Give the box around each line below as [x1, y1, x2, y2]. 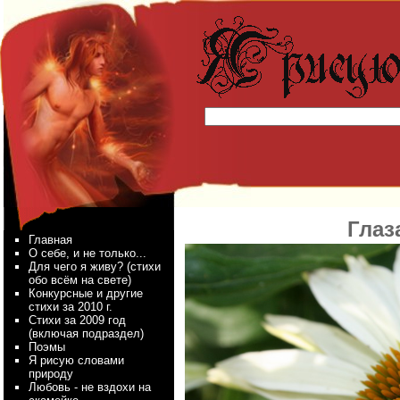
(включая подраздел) [29, 327, 144, 340]
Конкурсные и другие [29, 287, 143, 300]
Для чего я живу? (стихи [29, 260, 161, 273]
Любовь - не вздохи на [29, 380, 151, 394]
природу [29, 367, 73, 380]
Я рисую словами [29, 354, 124, 367]
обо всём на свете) [29, 273, 131, 287]
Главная [29, 233, 72, 246]
